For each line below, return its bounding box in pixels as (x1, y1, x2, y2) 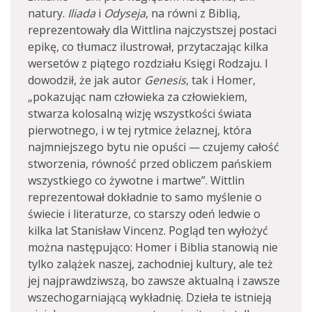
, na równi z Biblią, (146, 6, 240, 21)
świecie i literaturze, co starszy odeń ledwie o (28, 206, 260, 221)
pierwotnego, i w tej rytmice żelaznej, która (28, 123, 251, 138)
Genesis (144, 72, 186, 88)
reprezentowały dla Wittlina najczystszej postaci (28, 22, 276, 38)
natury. (28, 6, 68, 21)
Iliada (68, 6, 95, 21)
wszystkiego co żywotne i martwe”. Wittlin (28, 173, 244, 188)
